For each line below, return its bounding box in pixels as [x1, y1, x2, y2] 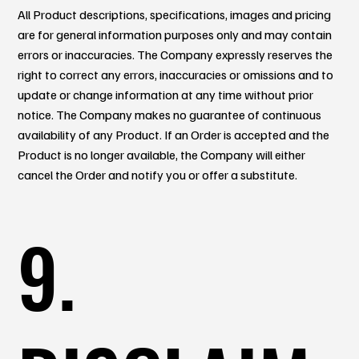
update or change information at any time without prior [18, 86, 314, 103]
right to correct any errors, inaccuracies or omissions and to [18, 66, 334, 83]
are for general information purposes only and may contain [18, 26, 333, 42]
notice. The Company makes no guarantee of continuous [18, 106, 322, 123]
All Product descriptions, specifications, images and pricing [18, 6, 332, 22]
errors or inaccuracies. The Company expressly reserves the [18, 46, 333, 63]
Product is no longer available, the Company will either [18, 146, 306, 163]
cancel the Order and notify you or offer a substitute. [18, 166, 298, 183]
